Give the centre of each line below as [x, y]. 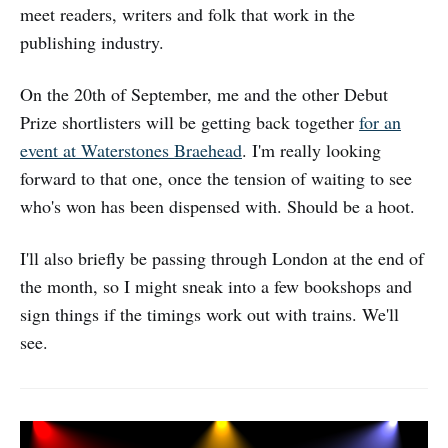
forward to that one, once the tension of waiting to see [216, 178]
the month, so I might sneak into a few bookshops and [216, 286]
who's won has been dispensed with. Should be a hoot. [217, 206]
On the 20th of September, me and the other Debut [204, 94]
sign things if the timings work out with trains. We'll [209, 314]
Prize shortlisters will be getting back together [189, 122]
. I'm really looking [311, 150]
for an [380, 122]
